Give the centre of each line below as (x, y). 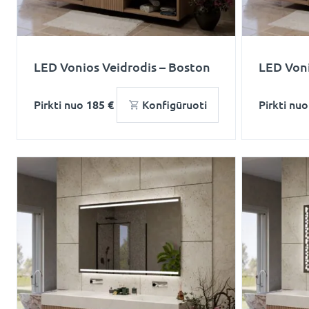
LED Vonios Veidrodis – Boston (122, 67)
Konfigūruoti (175, 105)
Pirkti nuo (60, 105)
